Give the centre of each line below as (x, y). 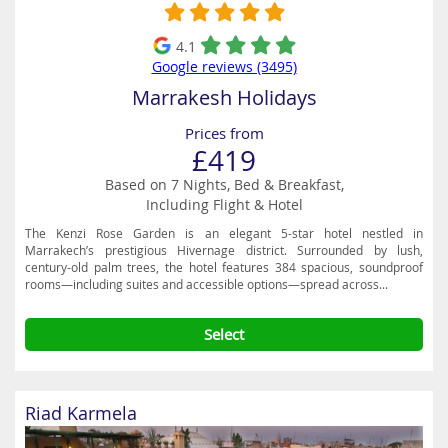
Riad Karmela (81, 413)
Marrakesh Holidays (224, 97)
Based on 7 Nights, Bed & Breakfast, (224, 184)
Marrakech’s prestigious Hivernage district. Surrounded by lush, (224, 250)
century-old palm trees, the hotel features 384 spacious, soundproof (224, 267)
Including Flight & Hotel (224, 204)
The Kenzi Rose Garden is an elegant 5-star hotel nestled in (224, 233)
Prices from (224, 133)
